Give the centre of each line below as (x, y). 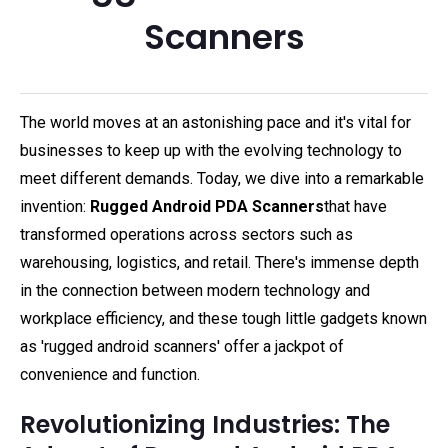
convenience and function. (110, 374)
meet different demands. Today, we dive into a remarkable (222, 178)
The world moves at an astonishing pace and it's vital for (215, 122)
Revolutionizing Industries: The (205, 424)
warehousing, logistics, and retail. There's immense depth (219, 262)
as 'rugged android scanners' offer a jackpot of (182, 346)
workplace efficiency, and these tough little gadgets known (223, 318)
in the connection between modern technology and (195, 290)
